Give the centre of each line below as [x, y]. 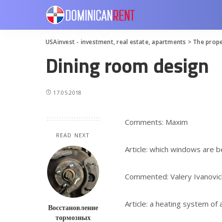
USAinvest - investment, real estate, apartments [116, 42]
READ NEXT [73, 135]
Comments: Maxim [156, 122]
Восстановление [73, 207]
